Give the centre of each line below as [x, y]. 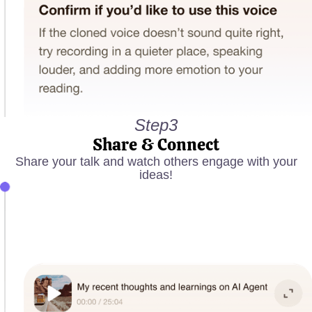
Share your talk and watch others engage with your [156, 161]
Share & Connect [156, 144]
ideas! [156, 174]
